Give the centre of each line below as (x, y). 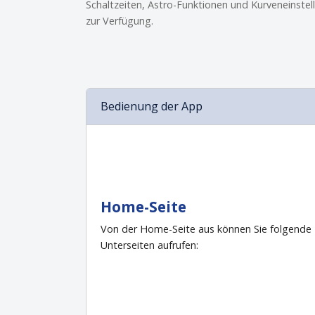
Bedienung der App (152, 106)
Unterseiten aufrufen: (149, 245)
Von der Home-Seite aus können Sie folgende (206, 229)
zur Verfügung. (120, 20)
